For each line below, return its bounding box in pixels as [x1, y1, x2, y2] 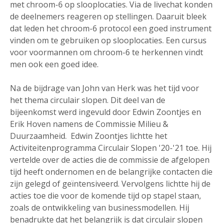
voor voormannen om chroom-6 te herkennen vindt [10, 46, 203, 58]
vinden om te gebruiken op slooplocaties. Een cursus [10, 34, 207, 46]
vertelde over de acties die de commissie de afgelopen [10, 154, 210, 165]
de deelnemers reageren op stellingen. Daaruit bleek [10, 10, 207, 22]
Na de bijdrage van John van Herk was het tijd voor [10, 82, 199, 94]
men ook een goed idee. [10, 58, 101, 70]
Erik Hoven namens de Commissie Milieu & [10, 118, 168, 129]
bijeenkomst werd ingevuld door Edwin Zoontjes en [10, 106, 201, 117]
